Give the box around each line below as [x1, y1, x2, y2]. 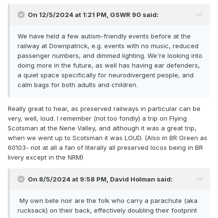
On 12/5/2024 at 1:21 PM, [28, 11, 110, 19]
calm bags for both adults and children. [18, 81, 138, 89]
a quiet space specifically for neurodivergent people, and [18, 71, 194, 79]
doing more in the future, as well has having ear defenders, [18, 61, 200, 70]
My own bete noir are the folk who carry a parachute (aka [18, 197, 198, 205]
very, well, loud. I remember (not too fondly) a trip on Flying [8, 114, 187, 123]
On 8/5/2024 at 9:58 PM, [28, 175, 110, 183]
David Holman [110, 175, 155, 183]
